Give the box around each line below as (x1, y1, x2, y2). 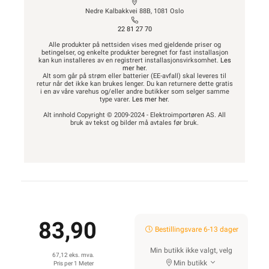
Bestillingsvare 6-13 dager (153, 225, 238, 234)
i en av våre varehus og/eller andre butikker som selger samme (40, 88, 229, 95)
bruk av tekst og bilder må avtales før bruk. (70, 119, 199, 127)
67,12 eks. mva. (52, 252, 94, 258)
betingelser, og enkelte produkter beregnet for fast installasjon (41, 49, 228, 56)
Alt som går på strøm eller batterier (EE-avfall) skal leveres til (43, 72, 226, 80)
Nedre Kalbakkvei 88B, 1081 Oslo (85, 7, 184, 15)
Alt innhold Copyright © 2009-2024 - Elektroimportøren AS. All (43, 111, 226, 119)
